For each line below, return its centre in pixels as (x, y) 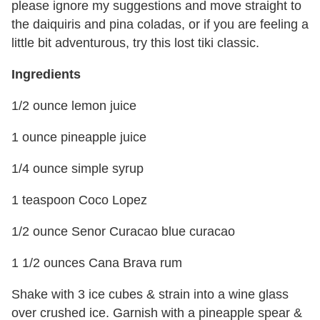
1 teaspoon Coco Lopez (79, 200)
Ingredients (46, 75)
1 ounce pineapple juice (79, 137)
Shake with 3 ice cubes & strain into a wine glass (150, 295)
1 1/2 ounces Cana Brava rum (97, 263)
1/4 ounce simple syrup (77, 169)
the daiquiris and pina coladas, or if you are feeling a (160, 25)
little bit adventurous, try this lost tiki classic (134, 43)
